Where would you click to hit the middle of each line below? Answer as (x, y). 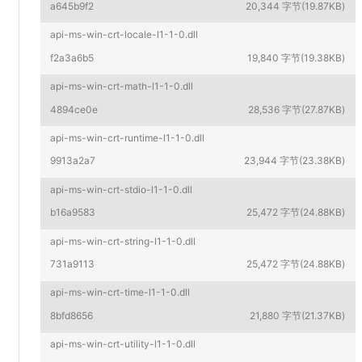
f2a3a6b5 (72, 57)
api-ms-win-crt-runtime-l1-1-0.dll (128, 137)
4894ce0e (74, 109)
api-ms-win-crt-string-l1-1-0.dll (123, 241)
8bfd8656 (72, 316)
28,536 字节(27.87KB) (297, 109)
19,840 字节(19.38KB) (297, 57)
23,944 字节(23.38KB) (295, 161)
